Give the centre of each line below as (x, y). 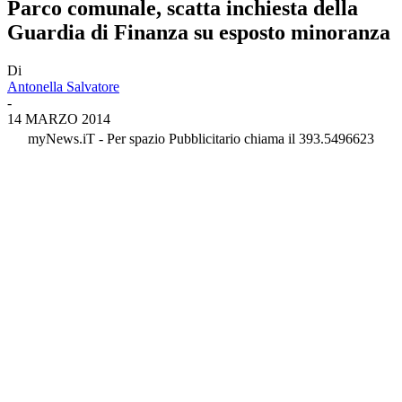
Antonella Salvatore (63, 86)
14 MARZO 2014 (59, 118)
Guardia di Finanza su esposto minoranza (199, 32)
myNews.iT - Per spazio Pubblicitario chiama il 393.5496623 (201, 138)
